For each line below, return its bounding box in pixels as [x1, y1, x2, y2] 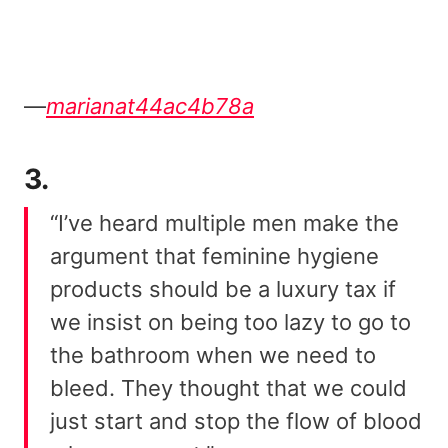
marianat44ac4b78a [46, 93, 254, 120]
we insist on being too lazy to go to [50, 309, 411, 336]
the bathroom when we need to [50, 342, 376, 369]
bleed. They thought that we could [50, 375, 407, 402]
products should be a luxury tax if [50, 276, 396, 303]
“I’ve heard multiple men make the [50, 210, 399, 237]
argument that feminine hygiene [50, 243, 379, 270]
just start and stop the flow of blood [50, 408, 422, 435]
